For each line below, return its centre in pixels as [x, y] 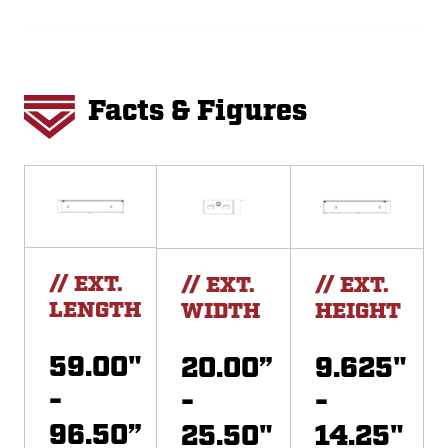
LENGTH [95, 311]
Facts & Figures [197, 111]
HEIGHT [357, 311]
